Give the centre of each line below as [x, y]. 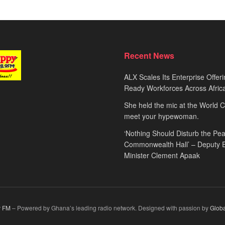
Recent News [149, 55]
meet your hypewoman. [161, 116]
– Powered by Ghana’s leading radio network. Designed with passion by [110, 207]
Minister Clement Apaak [162, 155]
